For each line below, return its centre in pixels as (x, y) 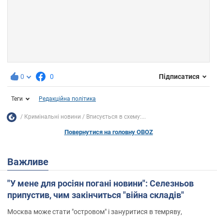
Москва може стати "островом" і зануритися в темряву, (95, 211)
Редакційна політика (67, 99)
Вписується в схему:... (116, 117)
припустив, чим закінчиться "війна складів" (96, 195)
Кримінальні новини (53, 117)
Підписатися (179, 77)
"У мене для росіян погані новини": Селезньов (101, 183)
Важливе (31, 162)
